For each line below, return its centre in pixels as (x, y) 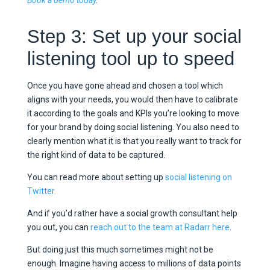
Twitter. (41, 191)
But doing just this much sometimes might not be (120, 250)
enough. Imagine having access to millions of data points (134, 264)
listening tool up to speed (130, 58)
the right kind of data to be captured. (97, 155)
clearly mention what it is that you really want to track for (134, 141)
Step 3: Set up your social (134, 36)
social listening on (198, 177)
